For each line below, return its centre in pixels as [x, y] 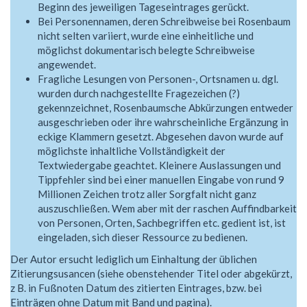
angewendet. [67, 65]
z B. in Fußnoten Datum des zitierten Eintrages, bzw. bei [136, 287]
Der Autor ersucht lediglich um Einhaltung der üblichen [134, 259]
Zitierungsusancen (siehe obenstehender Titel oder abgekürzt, [151, 273]
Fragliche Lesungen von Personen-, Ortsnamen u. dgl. [158, 79]
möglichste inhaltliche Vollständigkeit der [132, 151]
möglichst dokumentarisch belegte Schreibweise [146, 50]
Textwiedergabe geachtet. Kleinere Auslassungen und [159, 165]
